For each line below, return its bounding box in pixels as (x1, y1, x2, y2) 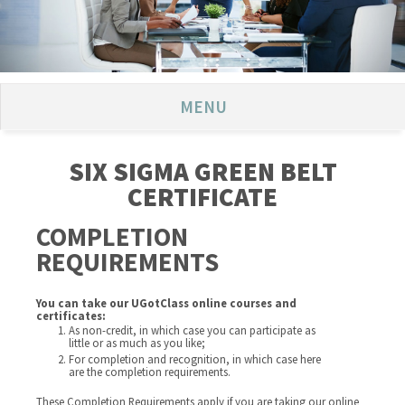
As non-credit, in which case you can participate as (69, 323, 316, 337)
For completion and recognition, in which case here (69, 352, 322, 366)
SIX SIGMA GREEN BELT (68, 155, 337, 188)
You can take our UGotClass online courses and (36, 296, 297, 310)
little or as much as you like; (69, 335, 206, 350)
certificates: (36, 308, 107, 323)
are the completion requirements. (69, 364, 231, 379)
